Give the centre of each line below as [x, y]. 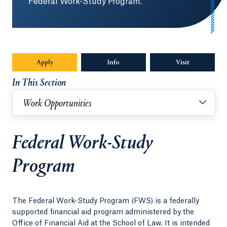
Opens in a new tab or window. [165, 63]
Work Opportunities [57, 104]
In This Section [39, 83]
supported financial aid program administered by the [103, 213]
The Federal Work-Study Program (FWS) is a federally [106, 201]
